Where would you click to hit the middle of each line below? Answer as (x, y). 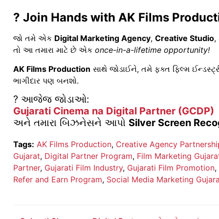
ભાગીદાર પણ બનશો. (46, 80)
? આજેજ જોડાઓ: (51, 99)
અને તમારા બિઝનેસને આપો (71, 122)
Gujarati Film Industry (84, 167)
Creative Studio (185, 38)
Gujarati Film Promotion (171, 167)
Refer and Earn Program (58, 179)
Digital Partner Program (88, 156)
